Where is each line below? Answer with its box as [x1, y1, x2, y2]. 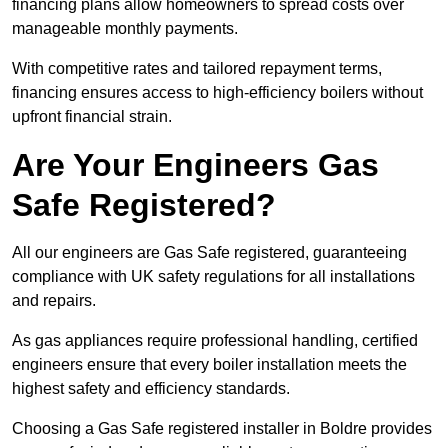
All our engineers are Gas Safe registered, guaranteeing [12, 244, 407, 262]
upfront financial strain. [12, 108, 172, 126]
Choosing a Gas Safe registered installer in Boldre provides [12, 420, 432, 438]
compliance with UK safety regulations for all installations [12, 268, 415, 286]
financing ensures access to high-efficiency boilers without [12, 84, 423, 102]
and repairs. [12, 292, 100, 310]
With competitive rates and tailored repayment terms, [12, 60, 382, 78]
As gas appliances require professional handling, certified [12, 332, 418, 350]
